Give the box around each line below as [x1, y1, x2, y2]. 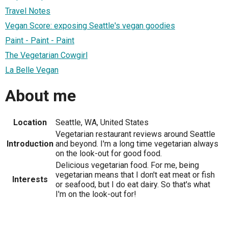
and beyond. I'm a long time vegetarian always [55, 139, 218, 149]
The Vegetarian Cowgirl [5, 50, 88, 61]
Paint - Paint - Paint [5, 36, 74, 46]
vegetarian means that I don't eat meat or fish [55, 170, 215, 180]
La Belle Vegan [5, 65, 59, 75]
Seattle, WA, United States [55, 118, 149, 128]
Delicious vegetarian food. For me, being [55, 160, 199, 170]
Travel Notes [5, 6, 50, 16]
